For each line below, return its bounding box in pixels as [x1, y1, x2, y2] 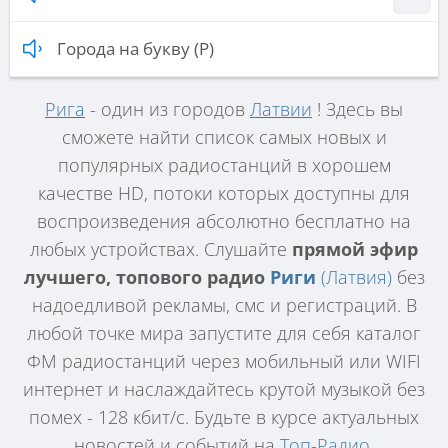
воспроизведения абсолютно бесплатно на [37, 208, 411, 233]
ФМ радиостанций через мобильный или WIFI [27, 348, 421, 373]
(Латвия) [320, 264, 392, 289]
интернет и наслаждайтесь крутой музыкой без [23, 376, 425, 401]
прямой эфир [292, 236, 418, 261]
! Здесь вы [312, 96, 403, 121]
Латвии [250, 96, 312, 121]
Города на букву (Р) [57, 36, 214, 60]
